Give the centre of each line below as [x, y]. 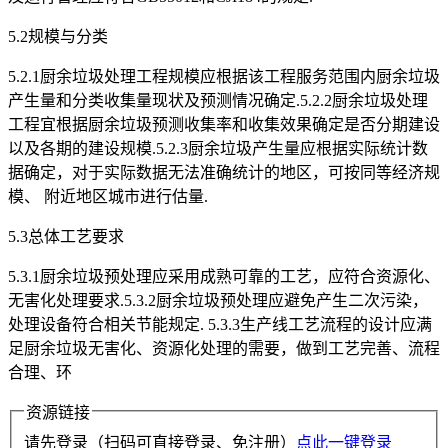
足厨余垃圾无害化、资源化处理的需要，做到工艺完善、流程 [224, 349]
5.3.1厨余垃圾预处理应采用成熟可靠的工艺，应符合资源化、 [224, 277]
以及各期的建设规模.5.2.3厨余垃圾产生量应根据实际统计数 [218, 149]
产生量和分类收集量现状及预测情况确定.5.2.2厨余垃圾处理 [218, 101]
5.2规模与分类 [58, 37]
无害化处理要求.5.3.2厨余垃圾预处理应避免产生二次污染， [218, 301]
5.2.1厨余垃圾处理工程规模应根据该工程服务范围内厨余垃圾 [224, 77]
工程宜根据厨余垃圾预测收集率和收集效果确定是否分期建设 [224, 125]
